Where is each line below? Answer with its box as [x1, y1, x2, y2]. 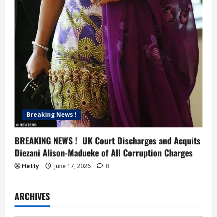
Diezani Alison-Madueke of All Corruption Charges [15, 146, 193, 159]
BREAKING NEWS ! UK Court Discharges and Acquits [15, 134, 201, 147]
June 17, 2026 [53, 161, 92, 170]
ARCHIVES [15, 189, 50, 202]
